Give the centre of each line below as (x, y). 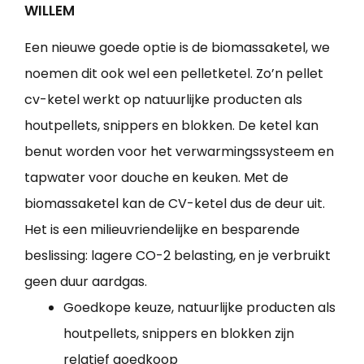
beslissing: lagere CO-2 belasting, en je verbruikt (178, 256)
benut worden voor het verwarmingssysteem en (179, 152)
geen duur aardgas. (86, 282)
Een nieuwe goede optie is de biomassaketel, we (177, 48)
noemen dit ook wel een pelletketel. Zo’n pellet (174, 74)
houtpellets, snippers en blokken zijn (179, 334)
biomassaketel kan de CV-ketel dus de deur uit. (175, 204)
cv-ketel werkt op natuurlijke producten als (163, 100)
